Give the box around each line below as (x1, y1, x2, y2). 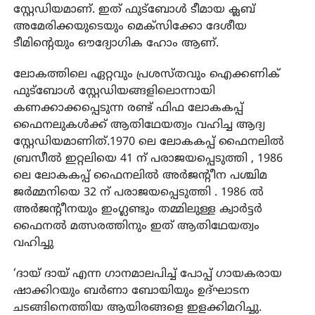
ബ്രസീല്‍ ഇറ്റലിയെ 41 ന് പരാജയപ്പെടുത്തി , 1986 (13, 151, 283, 166)
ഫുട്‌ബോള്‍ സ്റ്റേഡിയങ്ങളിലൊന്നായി (13, 84, 215, 98)
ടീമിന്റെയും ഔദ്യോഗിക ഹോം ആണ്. (13, 36, 219, 51)
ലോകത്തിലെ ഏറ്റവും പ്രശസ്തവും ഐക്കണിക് (13, 67, 280, 82)
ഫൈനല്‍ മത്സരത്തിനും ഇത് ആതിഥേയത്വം (13, 219, 259, 233)
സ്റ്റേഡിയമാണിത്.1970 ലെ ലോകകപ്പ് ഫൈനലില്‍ (13, 134, 284, 149)
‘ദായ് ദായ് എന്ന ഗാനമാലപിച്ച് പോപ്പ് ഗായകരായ (13, 266, 282, 281)
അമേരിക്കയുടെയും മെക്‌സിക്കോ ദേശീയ (13, 19, 247, 34)
